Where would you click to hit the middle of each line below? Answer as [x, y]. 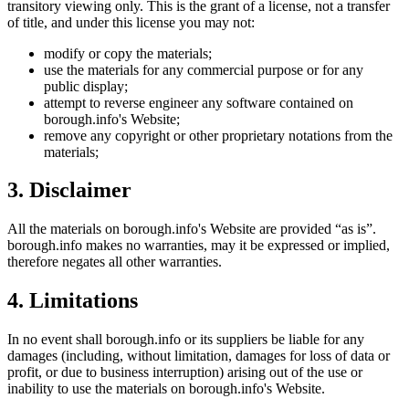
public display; [86, 86]
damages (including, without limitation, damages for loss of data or [199, 356]
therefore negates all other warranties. [115, 262]
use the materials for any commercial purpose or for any [204, 69]
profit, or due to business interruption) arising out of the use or [185, 372]
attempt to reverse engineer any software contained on [199, 102]
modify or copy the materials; [128, 53]
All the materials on [65, 229]
